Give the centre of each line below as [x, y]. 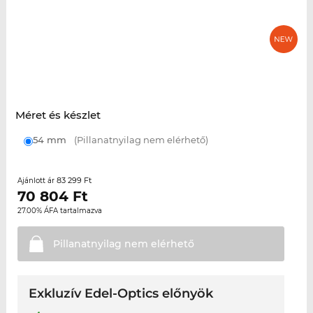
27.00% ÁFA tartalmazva [59, 211]
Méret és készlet [58, 115]
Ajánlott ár [37, 181]
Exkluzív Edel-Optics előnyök [121, 294]
